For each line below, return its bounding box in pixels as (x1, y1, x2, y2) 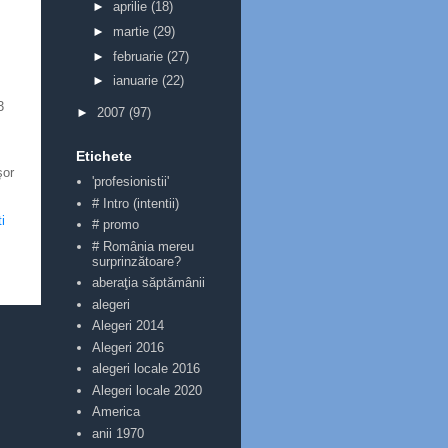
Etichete (76, 148, 132, 164)
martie (112, 23, 153, 39)
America (92, 404, 141, 420)
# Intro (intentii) (92, 195, 180, 211)
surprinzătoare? (92, 253, 182, 269)
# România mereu (92, 238, 195, 254)
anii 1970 (92, 425, 145, 441)
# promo (92, 217, 140, 233)
